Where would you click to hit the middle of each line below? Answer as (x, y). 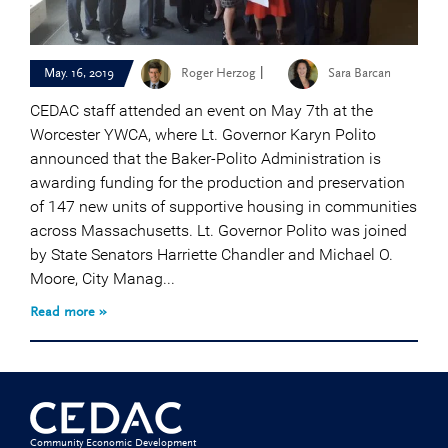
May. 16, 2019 (79, 74)
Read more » (68, 313)
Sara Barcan (359, 74)
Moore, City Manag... (102, 279)
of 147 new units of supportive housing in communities (223, 207)
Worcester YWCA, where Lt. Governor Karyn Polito (203, 135)
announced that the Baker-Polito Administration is (205, 159)
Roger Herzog (218, 74)
